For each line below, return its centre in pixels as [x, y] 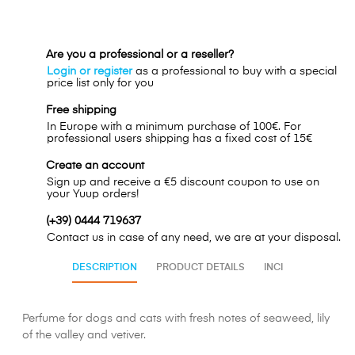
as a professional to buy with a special [235, 72]
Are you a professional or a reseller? [140, 55]
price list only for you [100, 84]
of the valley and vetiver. [84, 336]
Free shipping [81, 111]
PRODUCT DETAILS [200, 268]
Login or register [90, 72]
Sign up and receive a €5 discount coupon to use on [183, 183]
